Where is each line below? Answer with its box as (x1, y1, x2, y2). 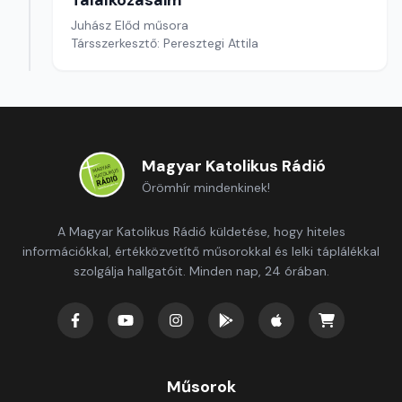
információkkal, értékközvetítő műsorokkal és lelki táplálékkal (22, 243, 380, 259)
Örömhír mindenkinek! (141, 179, 270, 196)
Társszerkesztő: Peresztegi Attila (71, 35, 258, 51)
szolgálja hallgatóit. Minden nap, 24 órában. (73, 263, 329, 279)
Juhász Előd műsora (71, 17, 188, 33)
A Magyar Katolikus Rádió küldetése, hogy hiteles (57, 223, 345, 240)
